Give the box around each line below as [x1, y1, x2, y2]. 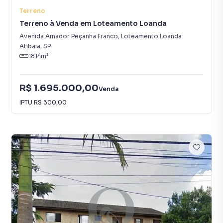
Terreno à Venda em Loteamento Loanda [19, 19, 167, 28]
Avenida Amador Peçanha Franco [19, 32, 118, 40]
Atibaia [19, 42, 40, 50]
